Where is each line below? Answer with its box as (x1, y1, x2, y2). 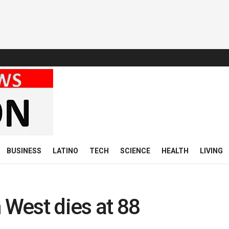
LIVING (200, 147, 223, 155)
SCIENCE (120, 147, 150, 155)
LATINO (53, 147, 78, 155)
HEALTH (162, 147, 189, 155)
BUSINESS (7, 147, 41, 155)
